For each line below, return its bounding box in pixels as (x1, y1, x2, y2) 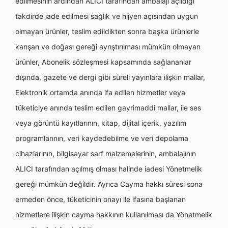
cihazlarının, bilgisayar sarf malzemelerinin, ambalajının (15, 149, 196, 158)
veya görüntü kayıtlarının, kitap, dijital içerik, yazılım (15, 119, 186, 127)
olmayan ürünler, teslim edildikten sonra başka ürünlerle (15, 27, 199, 36)
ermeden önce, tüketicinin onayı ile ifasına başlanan (15, 195, 186, 204)
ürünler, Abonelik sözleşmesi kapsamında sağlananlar (15, 58, 191, 66)
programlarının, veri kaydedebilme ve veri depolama (15, 134, 188, 142)
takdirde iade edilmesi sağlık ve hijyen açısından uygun (15, 12, 198, 20)
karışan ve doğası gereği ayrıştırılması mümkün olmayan (15, 42, 201, 51)
